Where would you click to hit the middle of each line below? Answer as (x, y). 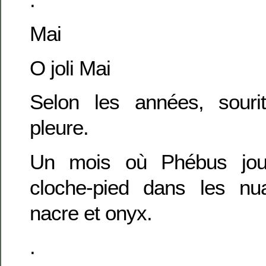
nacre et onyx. (91, 213)
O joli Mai (70, 68)
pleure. (59, 128)
